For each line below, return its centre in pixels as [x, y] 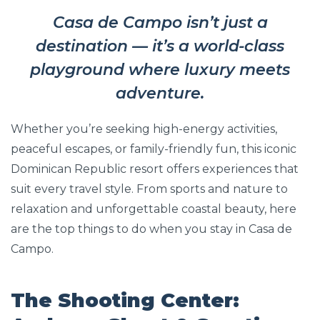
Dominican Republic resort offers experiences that [155, 169]
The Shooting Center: [125, 301]
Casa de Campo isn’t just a [160, 23]
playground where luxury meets [160, 70]
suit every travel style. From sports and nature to [149, 189]
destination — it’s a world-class [160, 46]
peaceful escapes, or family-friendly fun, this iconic [154, 149]
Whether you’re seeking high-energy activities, [144, 129]
